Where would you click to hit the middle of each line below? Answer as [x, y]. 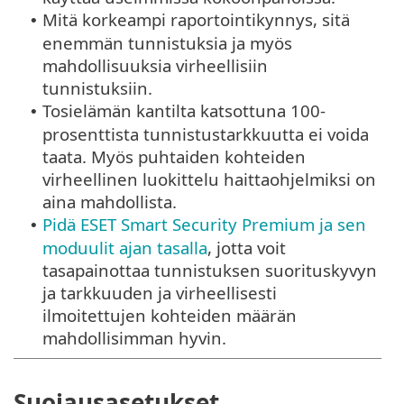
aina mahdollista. [110, 201]
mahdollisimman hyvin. [134, 337]
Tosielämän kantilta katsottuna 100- [184, 110]
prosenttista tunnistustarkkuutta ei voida [206, 133]
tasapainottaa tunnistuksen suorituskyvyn [210, 270]
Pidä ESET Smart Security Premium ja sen [204, 224]
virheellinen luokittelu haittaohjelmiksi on [209, 179]
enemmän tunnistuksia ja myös [167, 42]
